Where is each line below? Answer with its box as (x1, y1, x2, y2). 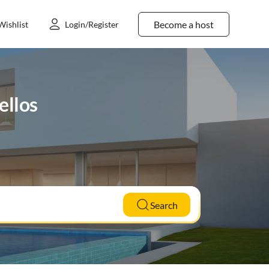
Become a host (154, 18, 214, 30)
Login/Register (65, 19, 119, 29)
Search (150, 199, 178, 211)
